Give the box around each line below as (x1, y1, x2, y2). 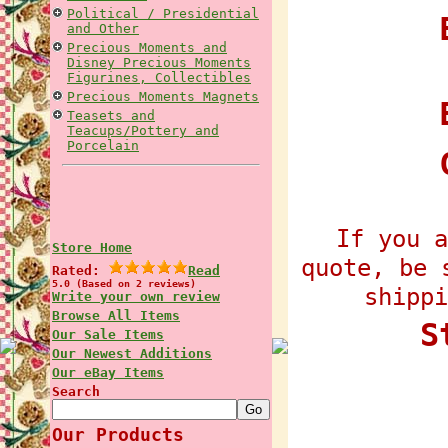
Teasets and (67, 108, 155, 123)
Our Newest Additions (52, 346, 212, 361)
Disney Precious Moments (67, 55, 251, 70)
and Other (67, 21, 139, 36)
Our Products (52, 424, 184, 445)
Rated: (52, 263, 108, 278)
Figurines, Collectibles (67, 70, 251, 85)
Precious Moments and (67, 40, 227, 55)
